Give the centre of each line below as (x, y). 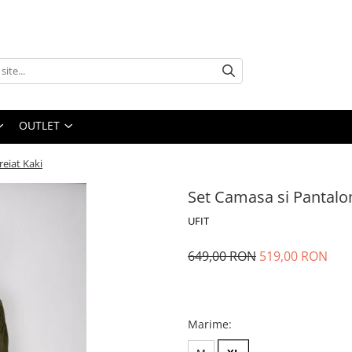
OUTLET (39, 125)
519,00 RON (293, 256)
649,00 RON (222, 256)
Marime (208, 324)
